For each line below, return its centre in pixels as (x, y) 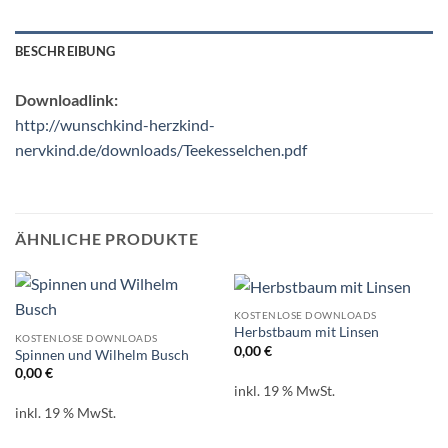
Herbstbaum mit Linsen (306, 332)
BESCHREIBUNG (65, 51)
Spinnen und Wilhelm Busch (101, 354)
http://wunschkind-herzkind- (115, 125)
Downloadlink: (66, 100)
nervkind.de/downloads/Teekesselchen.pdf (161, 150)
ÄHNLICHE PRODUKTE (107, 239)
